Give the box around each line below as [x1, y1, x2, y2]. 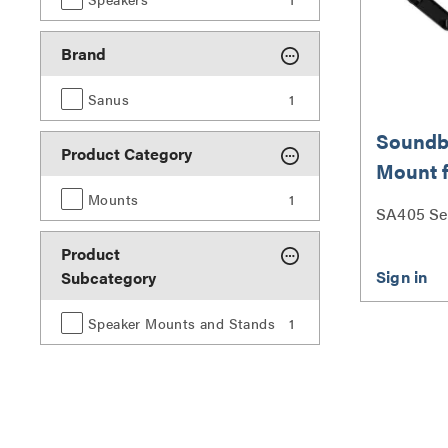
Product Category [61, 142, 192, 165]
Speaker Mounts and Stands [88, 313, 275, 333]
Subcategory [61, 266, 156, 289]
